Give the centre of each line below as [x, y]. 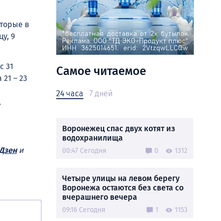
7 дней [101, 93]
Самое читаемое [101, 71]
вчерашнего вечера [100, 197]
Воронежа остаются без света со [123, 188]
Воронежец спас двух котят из [119, 129]
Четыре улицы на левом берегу [121, 178]
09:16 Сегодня [84, 210]
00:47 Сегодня [84, 151]
